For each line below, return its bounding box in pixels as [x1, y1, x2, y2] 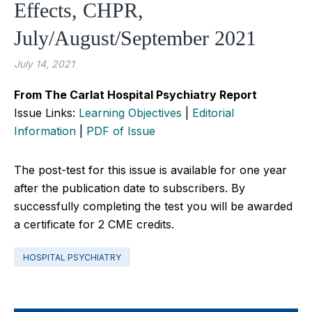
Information [14, 123, 76, 138]
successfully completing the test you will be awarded [14, 198, 292, 213]
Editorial [192, 105, 234, 120]
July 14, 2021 [14, 57, 75, 70]
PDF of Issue [86, 123, 155, 138]
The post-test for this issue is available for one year [14, 162, 287, 177]
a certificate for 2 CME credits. [14, 217, 174, 231]
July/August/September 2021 [14, 26, 256, 49]
